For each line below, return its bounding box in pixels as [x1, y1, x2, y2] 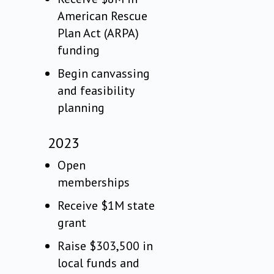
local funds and [57, 255, 140, 272]
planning [57, 100, 105, 116]
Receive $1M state [57, 198, 155, 214]
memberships [57, 174, 130, 191]
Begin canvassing [57, 65, 150, 82]
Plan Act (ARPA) [57, 25, 139, 42]
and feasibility [57, 83, 135, 99]
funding [57, 42, 100, 59]
